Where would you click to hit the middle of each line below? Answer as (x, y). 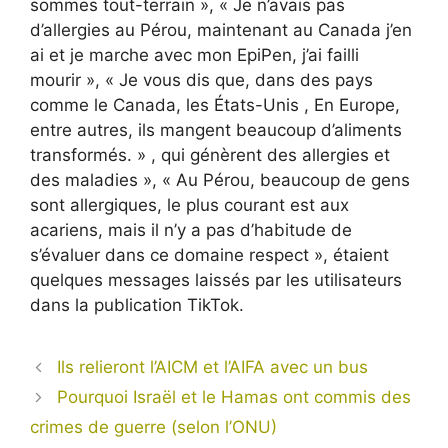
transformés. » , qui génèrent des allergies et (210, 155)
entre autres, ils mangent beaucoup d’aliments (216, 130)
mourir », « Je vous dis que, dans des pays (201, 80)
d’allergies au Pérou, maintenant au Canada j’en (221, 30)
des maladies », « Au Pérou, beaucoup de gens (220, 180)
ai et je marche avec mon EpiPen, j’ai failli (194, 55)
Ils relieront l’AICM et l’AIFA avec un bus (213, 367)
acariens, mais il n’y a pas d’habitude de (191, 230)
